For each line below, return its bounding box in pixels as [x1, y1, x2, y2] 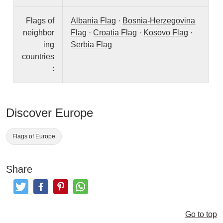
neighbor [23, 28, 55, 37]
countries [22, 52, 55, 61]
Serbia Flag [71, 40, 112, 49]
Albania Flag [71, 16, 116, 25]
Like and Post [40, 187, 84, 196]
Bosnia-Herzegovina [122, 16, 196, 25]
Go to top [185, 210, 217, 219]
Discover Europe [6, 106, 94, 120]
